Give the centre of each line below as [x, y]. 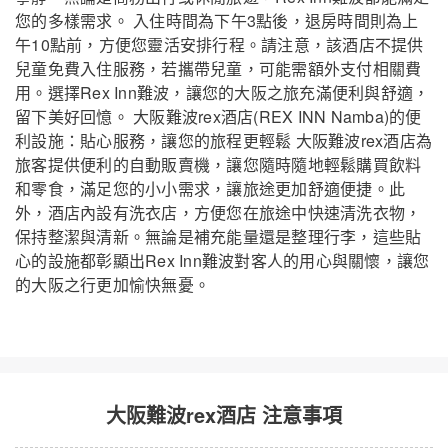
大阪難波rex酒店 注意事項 [224, 415]
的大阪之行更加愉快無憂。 [112, 285]
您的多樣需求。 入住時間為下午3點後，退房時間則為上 [217, 21]
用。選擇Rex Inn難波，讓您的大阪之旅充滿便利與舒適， [222, 93]
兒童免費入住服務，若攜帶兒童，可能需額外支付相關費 [218, 69]
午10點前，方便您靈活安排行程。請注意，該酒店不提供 [219, 45]
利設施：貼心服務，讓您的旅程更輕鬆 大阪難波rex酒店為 [223, 141]
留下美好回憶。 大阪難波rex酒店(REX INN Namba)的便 [218, 117]
